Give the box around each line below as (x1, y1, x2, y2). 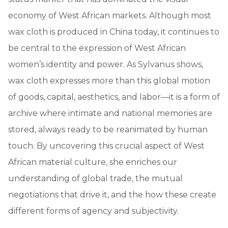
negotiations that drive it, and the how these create (8, 189, 216, 199)
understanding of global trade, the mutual (8, 173, 183, 183)
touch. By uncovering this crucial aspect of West (8, 140, 205, 151)
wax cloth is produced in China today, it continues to (8, 26, 219, 37)
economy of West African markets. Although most (8, 10, 211, 20)
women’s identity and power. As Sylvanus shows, (8, 59, 203, 69)
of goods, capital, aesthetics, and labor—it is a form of (8, 92, 220, 102)
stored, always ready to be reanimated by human (8, 124, 208, 134)
